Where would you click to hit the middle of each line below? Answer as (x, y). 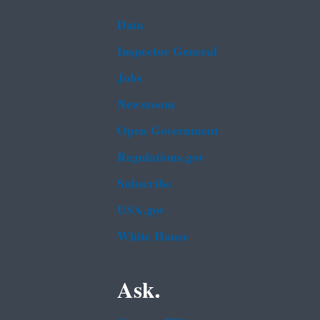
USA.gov (141, 210)
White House (153, 236)
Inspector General (167, 51)
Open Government (168, 131)
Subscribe (144, 184)
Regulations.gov (161, 157)
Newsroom (146, 104)
